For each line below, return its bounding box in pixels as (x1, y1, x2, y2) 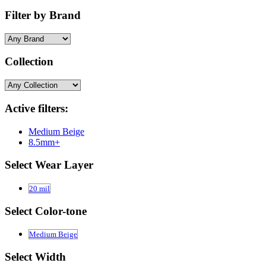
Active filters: (5, 102, 68, 115)
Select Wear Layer (5, 159, 93, 172)
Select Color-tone (5, 204, 87, 217)
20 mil (29, 183, 50, 193)
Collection (5, 55, 53, 68)
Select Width (5, 251, 66, 264)
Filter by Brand (5, 8, 81, 21)
